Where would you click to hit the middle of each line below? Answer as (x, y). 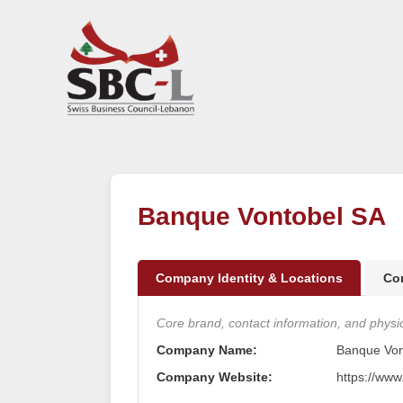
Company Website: (215, 376)
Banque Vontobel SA (262, 216)
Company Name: (207, 349)
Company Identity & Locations (249, 278)
